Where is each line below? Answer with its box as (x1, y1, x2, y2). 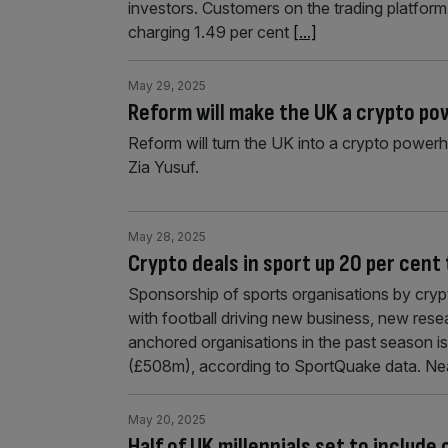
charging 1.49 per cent (128, 22, 293, 42)
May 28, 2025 (128, 229, 206, 244)
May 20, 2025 (128, 412, 206, 427)
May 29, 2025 (128, 78, 206, 93)
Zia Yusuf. (128, 157, 199, 177)
